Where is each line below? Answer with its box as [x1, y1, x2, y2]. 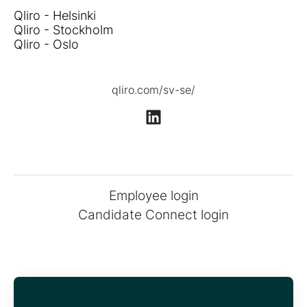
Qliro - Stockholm [14, 23, 113, 38]
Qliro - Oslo [14, 37, 79, 52]
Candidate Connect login [78, 206, 229, 223]
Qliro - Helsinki [14, 8, 96, 23]
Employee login [108, 187, 199, 204]
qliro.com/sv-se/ [112, 83, 195, 97]
